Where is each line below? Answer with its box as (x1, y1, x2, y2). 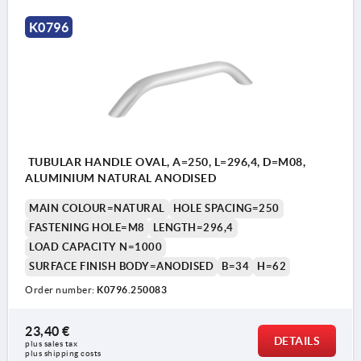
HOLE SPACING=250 (172, 201, 280, 214)
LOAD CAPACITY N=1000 (29, 240, 162, 253)
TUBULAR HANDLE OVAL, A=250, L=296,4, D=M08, (25, 155, 305, 168)
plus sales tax (25, 338, 80, 348)
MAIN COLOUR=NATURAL (29, 201, 165, 214)
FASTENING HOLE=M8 (29, 221, 145, 234)
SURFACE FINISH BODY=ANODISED (29, 259, 214, 272)
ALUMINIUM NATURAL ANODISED (25, 171, 216, 185)
